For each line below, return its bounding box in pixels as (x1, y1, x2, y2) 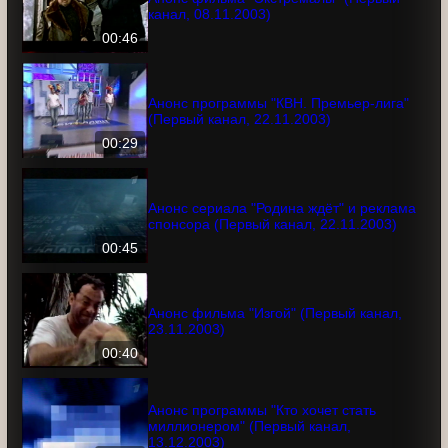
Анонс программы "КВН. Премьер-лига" (148, 141, 420, 158)
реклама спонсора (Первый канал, (148, 254, 385, 271)
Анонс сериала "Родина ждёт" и (148, 238, 372, 255)
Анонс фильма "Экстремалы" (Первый (148, 36, 408, 53)
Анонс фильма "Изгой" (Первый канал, (148, 351, 407, 368)
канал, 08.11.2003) (148, 52, 270, 69)
